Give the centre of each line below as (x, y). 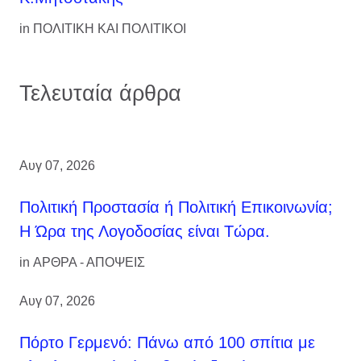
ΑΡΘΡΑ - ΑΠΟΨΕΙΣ (89, 262)
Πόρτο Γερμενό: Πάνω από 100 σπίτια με (167, 342)
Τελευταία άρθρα (100, 93)
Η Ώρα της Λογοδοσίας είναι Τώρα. (145, 231)
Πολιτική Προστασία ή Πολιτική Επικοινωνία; (176, 207)
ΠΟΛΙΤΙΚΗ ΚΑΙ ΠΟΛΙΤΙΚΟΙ (110, 28)
